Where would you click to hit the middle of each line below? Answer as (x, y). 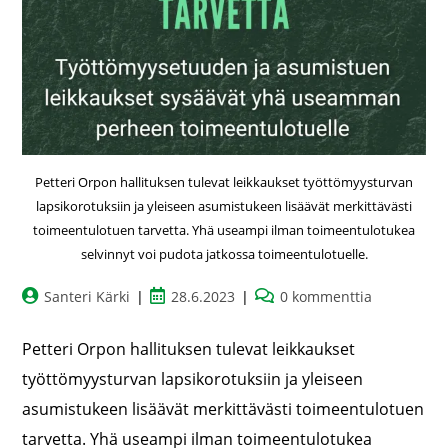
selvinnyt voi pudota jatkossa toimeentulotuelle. (224, 254)
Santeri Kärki (87, 297)
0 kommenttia (326, 297)
